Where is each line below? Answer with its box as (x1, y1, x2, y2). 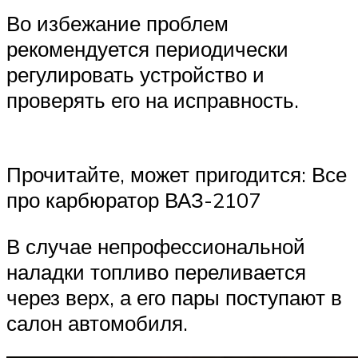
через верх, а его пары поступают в (6, 284, 342, 311)
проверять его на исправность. (6, 87, 299, 113)
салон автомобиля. (6, 310, 188, 336)
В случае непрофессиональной (6, 233, 305, 260)
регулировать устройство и (6, 62, 265, 88)
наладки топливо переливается (6, 259, 306, 285)
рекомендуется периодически (6, 36, 288, 62)
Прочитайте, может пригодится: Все (6, 161, 347, 188)
